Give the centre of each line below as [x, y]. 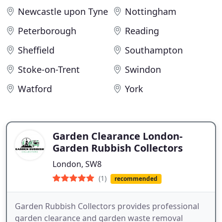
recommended [136, 179]
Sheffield [36, 50]
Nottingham [151, 11]
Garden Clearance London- [117, 136]
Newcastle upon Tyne [63, 11]
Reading [142, 31]
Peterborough [47, 31]
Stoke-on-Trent [49, 69]
